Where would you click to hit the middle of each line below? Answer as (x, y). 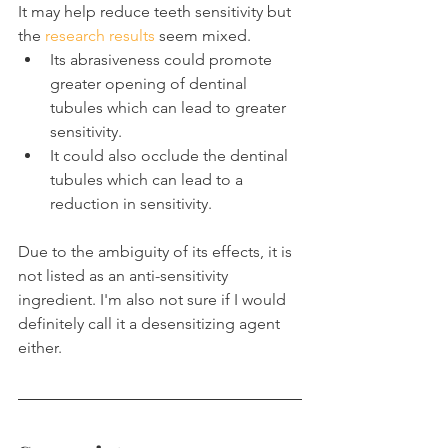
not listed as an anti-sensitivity (125, 275)
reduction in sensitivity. (131, 203)
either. (40, 347)
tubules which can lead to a (148, 179)
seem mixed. (203, 35)
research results (100, 35)
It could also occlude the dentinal (171, 155)
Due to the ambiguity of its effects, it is (157, 251)
